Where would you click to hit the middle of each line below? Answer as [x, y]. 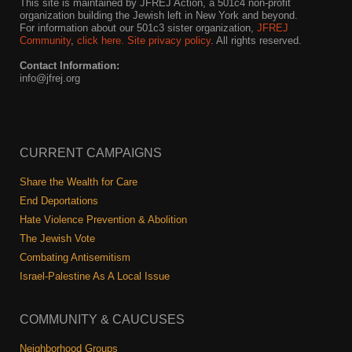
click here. [101, 40]
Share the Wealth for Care [79, 182]
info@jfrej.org [50, 78]
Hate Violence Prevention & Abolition [103, 220]
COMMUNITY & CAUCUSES [102, 319]
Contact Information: [70, 66]
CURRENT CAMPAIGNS [91, 153]
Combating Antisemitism [75, 257]
